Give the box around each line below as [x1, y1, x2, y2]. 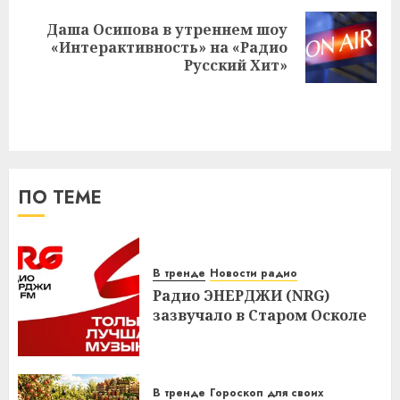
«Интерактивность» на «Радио [51, 37, 287, 58]
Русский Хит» [184, 55, 287, 76]
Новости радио [210, 265, 297, 282]
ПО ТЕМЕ [18, 185, 102, 212]
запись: [22, 54, 81, 79]
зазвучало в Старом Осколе [153, 305, 367, 326]
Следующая [22, 29, 119, 54]
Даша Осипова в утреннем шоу [46, 20, 287, 40]
